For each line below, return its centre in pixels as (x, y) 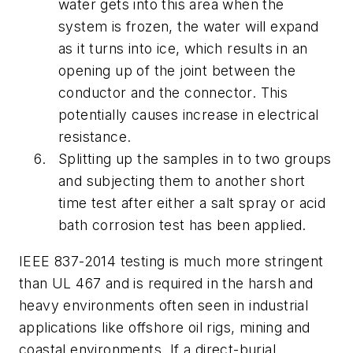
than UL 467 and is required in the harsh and (166, 283)
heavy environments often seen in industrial (164, 305)
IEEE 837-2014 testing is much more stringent (171, 261)
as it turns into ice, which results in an (183, 49)
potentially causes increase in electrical (189, 115)
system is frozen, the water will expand (189, 27)
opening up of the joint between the (177, 71)
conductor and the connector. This (173, 93)
